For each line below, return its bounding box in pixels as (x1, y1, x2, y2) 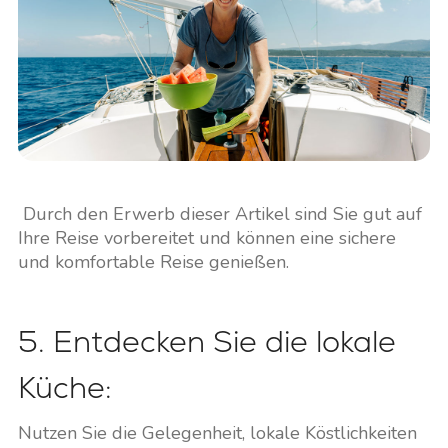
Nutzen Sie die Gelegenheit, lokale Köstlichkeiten (17, 421, 417, 446)
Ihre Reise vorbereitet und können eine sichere (17, 226, 396, 251)
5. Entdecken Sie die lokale (17, 322, 396, 362)
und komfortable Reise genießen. (17, 250, 289, 275)
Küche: (17, 368, 112, 408)
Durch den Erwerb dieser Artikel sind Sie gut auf (17, 202, 422, 227)
